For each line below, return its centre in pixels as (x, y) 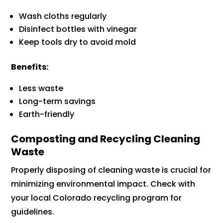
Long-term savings (57, 102)
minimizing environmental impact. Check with (103, 184)
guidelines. (33, 212)
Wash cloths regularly (63, 16)
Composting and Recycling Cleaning (106, 139)
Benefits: (30, 67)
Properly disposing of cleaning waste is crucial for (111, 170)
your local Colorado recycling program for (97, 198)
